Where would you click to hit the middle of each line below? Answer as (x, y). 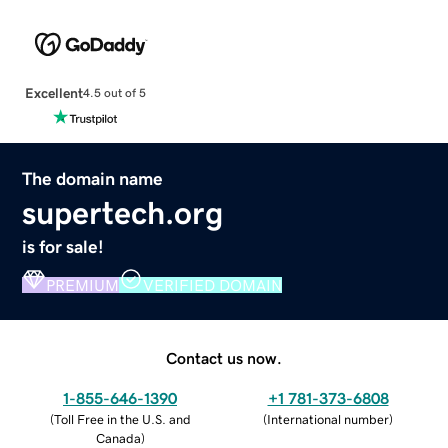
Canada (118, 438)
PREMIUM (83, 284)
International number (328, 419)
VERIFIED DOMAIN (213, 284)
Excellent (53, 92)
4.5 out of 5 (114, 93)
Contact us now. (224, 357)
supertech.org (123, 212)
